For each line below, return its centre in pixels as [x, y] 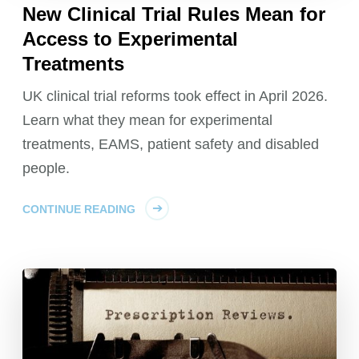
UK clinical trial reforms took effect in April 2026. [175, 96]
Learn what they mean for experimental [148, 120]
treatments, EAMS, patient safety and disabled [171, 144]
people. [46, 168]
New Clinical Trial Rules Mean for [174, 14]
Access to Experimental [131, 38]
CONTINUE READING [79, 209]
